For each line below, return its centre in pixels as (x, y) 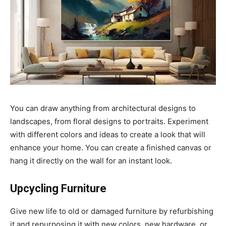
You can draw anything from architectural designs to (103, 108)
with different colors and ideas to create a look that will (108, 135)
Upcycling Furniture (58, 189)
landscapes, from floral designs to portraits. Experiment (109, 122)
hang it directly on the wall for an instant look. (92, 161)
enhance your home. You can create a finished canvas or (111, 148)
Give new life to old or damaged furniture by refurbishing (112, 211)
